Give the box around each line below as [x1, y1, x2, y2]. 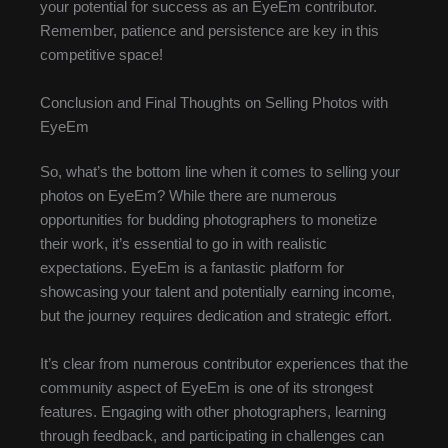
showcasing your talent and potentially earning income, [40, 284, 395, 301]
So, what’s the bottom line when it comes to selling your [40, 164, 400, 181]
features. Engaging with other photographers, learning [40, 403, 386, 420]
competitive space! [40, 47, 163, 64]
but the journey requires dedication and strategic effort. [40, 308, 392, 325]
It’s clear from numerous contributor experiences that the [40, 355, 408, 372]
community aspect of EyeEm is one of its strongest [40, 379, 373, 396]
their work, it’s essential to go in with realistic [40, 236, 327, 253]
